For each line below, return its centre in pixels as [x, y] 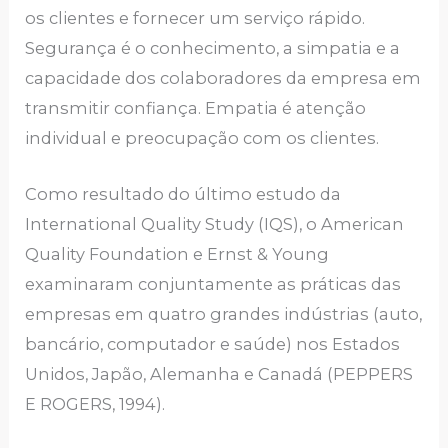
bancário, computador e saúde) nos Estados [213, 343]
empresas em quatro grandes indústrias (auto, [224, 313]
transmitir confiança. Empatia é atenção [196, 107]
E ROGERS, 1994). [95, 403]
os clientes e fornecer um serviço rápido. [195, 17]
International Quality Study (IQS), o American [215, 223]
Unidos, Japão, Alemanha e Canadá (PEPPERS [219, 373]
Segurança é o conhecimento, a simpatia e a [213, 47]
